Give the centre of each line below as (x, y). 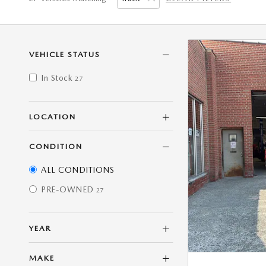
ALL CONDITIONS (77, 170)
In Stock (57, 78)
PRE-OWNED (67, 189)
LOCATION (53, 117)
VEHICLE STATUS (65, 54)
